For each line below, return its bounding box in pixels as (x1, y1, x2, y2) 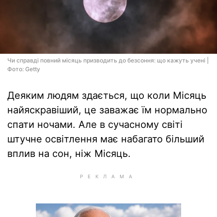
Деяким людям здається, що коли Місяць (7, 90, 206, 101)
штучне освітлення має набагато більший (7, 133, 204, 145)
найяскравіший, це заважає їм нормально (7, 104, 207, 116)
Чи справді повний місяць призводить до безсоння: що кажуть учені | (7, 57, 209, 64)
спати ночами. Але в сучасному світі (7, 119, 183, 130)
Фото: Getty (7, 65, 40, 73)
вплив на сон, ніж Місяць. (7, 148, 131, 159)
